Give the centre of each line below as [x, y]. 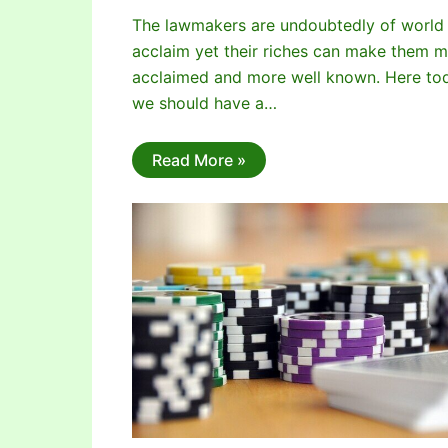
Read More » [199, 160]
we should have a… [204, 103]
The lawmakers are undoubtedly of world [288, 25]
